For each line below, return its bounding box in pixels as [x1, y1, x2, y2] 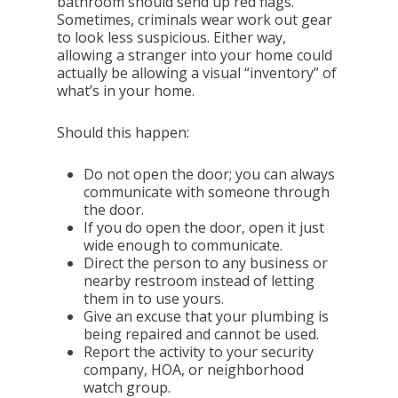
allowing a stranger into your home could [57, 45, 333, 65]
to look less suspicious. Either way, [57, 28, 287, 47]
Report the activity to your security [84, 342, 314, 362]
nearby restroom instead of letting [84, 271, 315, 291]
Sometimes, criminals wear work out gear [57, 10, 333, 29]
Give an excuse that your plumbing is [84, 306, 330, 326]
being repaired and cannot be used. [84, 324, 320, 344]
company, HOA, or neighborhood [84, 360, 305, 379]
